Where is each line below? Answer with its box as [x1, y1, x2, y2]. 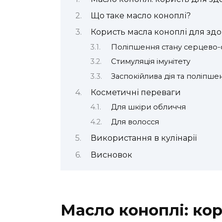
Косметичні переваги [90, 87, 181, 97]
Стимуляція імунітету [111, 57, 190, 66]
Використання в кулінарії [90, 133, 197, 143]
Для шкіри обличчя [111, 103, 186, 112]
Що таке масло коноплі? [90, 10, 191, 20]
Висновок [90, 150, 132, 160]
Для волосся [111, 117, 159, 126]
